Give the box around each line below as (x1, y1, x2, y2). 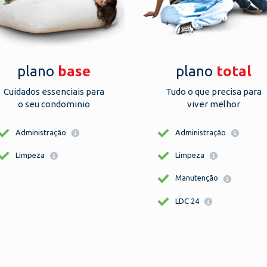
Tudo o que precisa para (165, 86, 262, 97)
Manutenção (175, 173, 220, 182)
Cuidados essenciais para (3, 86, 104, 97)
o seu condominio (17, 99, 90, 109)
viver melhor (187, 99, 240, 109)
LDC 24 (175, 196, 201, 205)
